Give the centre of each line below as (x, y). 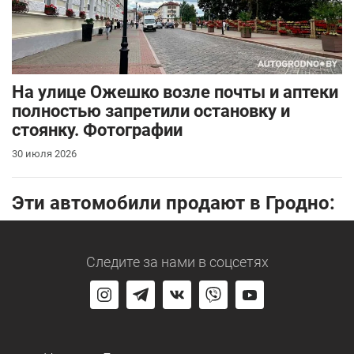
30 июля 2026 (44, 153)
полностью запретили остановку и (151, 111)
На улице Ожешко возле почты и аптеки (175, 92)
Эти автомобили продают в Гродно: (173, 203)
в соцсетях (232, 262)
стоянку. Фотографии (97, 130)
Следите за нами (140, 262)
